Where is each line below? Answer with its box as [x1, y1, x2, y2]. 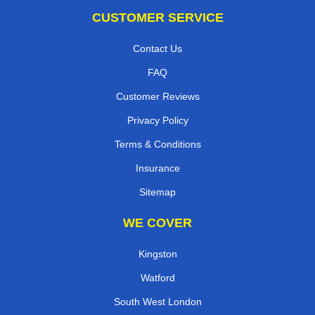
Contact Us [133, 43, 182, 55]
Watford [140, 272, 175, 284]
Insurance [135, 162, 180, 174]
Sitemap [139, 186, 176, 198]
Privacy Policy [127, 115, 188, 127]
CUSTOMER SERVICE [91, 11, 224, 25]
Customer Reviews [115, 91, 200, 103]
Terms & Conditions [114, 139, 201, 150]
